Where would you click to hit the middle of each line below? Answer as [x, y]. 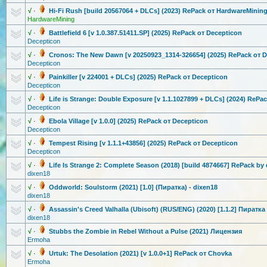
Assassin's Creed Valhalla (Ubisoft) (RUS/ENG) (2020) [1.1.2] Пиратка [157, 209]
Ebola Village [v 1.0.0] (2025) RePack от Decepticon [128, 121]
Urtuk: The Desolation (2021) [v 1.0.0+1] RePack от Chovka [140, 253]
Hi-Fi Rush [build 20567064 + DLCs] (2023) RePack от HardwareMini [154, 11]
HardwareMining [51, 19]
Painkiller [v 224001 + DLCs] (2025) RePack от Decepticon [138, 77]
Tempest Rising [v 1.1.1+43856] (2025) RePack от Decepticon [143, 143]
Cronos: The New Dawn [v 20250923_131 [112, 55]
